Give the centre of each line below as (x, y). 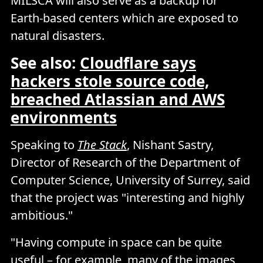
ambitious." (42, 215)
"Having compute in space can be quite (116, 242)
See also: (45, 63)
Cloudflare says (138, 63)
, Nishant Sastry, (170, 144)
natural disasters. (58, 35)
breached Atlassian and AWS (118, 99)
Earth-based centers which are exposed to (124, 18)
